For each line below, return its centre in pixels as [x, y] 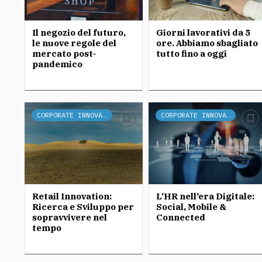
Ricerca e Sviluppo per [83, 207]
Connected [180, 217]
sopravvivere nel [70, 217]
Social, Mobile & [191, 207]
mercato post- [64, 54]
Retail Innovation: [72, 196]
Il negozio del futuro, [79, 32]
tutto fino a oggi [191, 54]
